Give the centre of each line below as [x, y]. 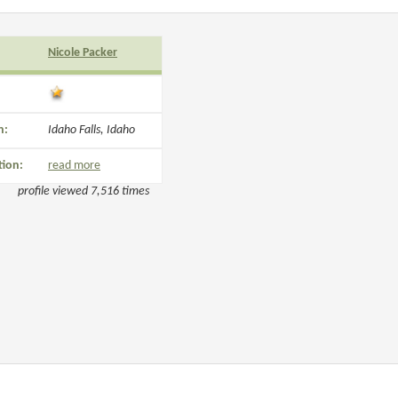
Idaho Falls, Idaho [92, 130]
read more [74, 166]
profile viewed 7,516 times [84, 191]
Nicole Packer [83, 53]
